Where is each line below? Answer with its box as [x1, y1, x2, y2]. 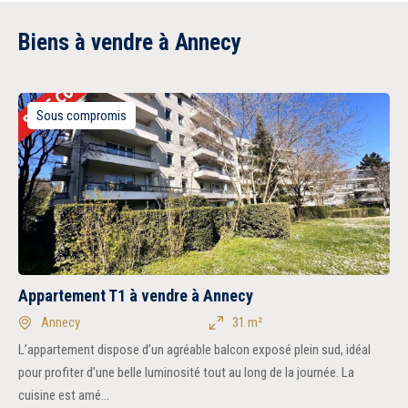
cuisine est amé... [18, 387, 109, 403]
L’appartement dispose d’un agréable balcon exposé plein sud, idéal [18, 342, 371, 358]
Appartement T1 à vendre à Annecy [18, 286, 253, 305]
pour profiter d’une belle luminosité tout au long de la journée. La [18, 364, 354, 381]
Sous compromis [36, 107, 127, 124]
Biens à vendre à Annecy [18, 29, 241, 56]
